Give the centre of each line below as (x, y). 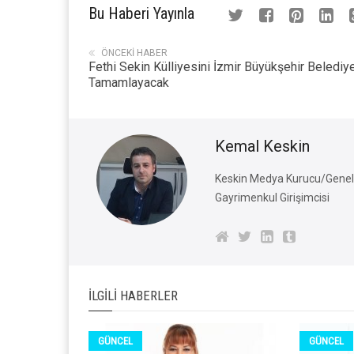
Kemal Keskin (262, 147)
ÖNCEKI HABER (134, 53)
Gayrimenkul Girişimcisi (272, 198)
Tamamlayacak (129, 83)
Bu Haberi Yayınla (141, 14)
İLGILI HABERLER (133, 296)
